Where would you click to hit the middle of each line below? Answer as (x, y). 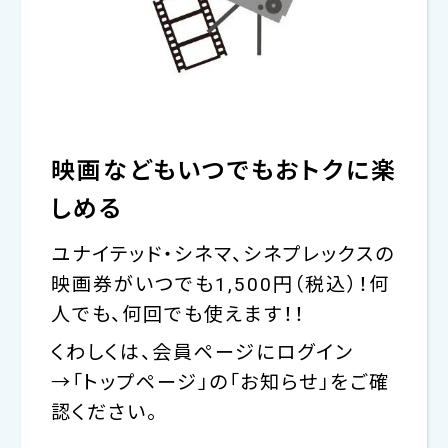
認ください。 (104, 412)
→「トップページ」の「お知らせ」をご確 (220, 382)
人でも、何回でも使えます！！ (177, 315)
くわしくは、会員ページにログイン (202, 352)
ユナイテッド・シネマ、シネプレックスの (222, 255)
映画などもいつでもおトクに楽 (223, 171)
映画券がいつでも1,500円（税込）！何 (220, 285)
